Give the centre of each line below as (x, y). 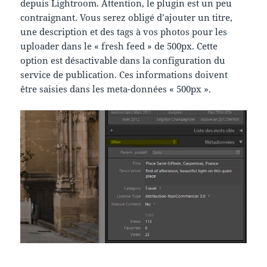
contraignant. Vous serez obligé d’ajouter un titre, (127, 18)
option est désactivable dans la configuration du (123, 60)
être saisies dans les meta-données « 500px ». (116, 89)
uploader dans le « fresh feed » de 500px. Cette (119, 46)
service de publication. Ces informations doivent (124, 75)
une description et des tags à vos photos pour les (124, 32)
